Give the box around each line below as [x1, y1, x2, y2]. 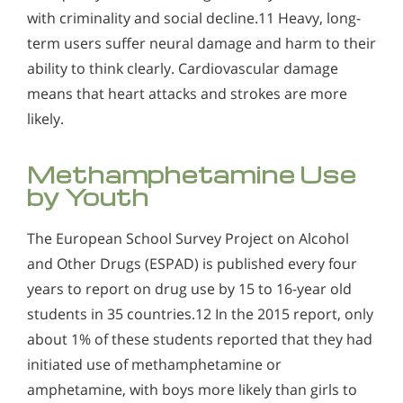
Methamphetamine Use [27, 158, 357, 189]
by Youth [27, 181, 149, 211]
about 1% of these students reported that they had [27, 328, 372, 349]
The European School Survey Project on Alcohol [27, 228, 349, 248]
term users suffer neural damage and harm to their [27, 32, 376, 53]
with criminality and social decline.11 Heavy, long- [27, 7, 361, 28]
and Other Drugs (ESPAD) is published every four [27, 253, 357, 273]
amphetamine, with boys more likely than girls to [27, 379, 357, 399]
